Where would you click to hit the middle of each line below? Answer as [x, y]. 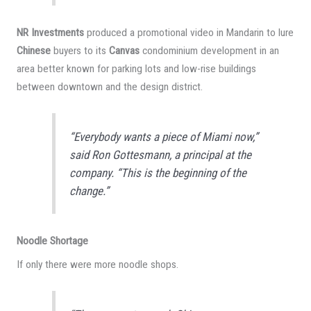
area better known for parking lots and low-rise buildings [136, 68]
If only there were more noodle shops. [97, 264]
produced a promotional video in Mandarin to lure [188, 32]
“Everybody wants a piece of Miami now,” [164, 136]
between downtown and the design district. [109, 86]
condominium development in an [209, 50]
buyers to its [79, 50]
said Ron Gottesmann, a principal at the [161, 154]
